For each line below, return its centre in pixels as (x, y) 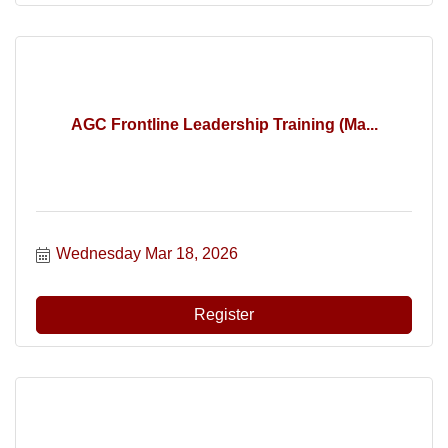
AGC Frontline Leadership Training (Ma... (224, 124)
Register (224, 314)
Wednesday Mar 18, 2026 (147, 253)
